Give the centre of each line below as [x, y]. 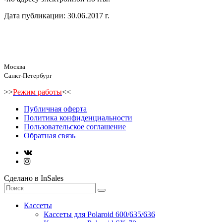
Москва [15, 66]
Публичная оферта [55, 109]
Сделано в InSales [34, 178]
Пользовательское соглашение [75, 126]
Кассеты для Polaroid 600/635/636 [99, 214]
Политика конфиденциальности [78, 117]
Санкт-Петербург [28, 75]
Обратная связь [50, 135]
